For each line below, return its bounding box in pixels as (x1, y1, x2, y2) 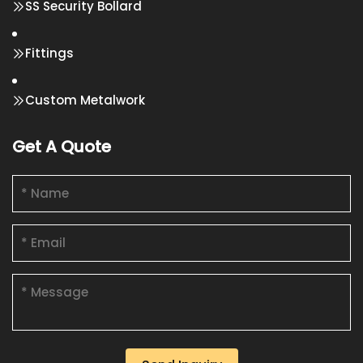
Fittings (25, 45, 74, 62)
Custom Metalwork (25, 92, 145, 109)
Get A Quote (12, 135, 111, 158)
